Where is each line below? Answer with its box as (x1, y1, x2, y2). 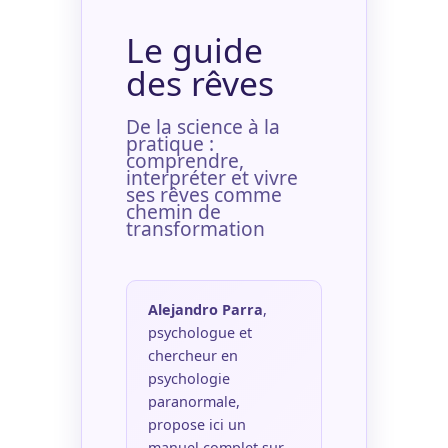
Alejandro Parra (148, 299, 264, 319)
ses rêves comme (125, 180, 282, 208)
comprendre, (125, 146, 244, 174)
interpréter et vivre (125, 163, 298, 191)
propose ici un (148, 414, 247, 434)
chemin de (125, 197, 221, 225)
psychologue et (148, 322, 253, 342)
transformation (125, 214, 265, 242)
